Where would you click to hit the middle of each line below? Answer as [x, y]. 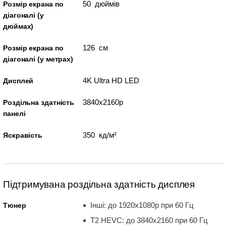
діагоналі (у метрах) [38, 59]
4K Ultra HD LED [111, 80]
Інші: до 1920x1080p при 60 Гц [142, 205]
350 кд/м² [99, 135]
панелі [14, 114]
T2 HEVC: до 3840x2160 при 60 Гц [149, 220]
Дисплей [18, 81]
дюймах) [18, 26]
